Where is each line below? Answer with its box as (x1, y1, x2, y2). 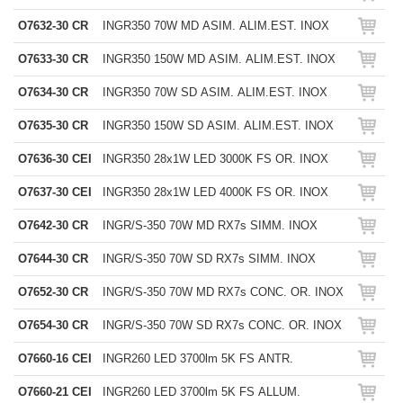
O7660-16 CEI (18, 352, 92, 365)
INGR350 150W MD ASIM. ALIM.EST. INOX (103, 52, 336, 66)
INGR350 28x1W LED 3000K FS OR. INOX (103, 152, 328, 166)
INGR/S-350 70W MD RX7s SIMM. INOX (103, 219, 318, 232)
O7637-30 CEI (18, 185, 92, 199)
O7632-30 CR (18, 19, 88, 32)
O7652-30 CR (18, 285, 88, 299)
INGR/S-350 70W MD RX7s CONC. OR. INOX (103, 285, 344, 299)
